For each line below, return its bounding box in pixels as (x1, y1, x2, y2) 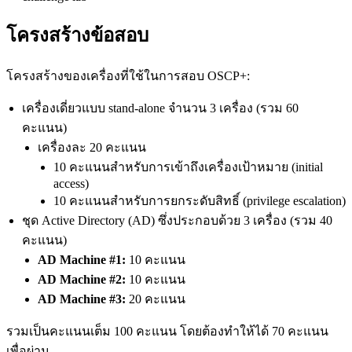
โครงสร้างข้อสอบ (6, 24, 148, 46)
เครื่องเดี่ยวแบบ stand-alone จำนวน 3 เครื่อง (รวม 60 (22, 101, 299, 115)
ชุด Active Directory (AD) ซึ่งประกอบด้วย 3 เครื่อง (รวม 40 (22, 213, 332, 227)
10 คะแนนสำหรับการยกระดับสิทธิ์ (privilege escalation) (53, 193, 346, 207)
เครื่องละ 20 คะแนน (38, 140, 146, 154)
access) (53, 176, 89, 190)
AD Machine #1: (38, 252, 126, 266)
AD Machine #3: (38, 291, 126, 306)
